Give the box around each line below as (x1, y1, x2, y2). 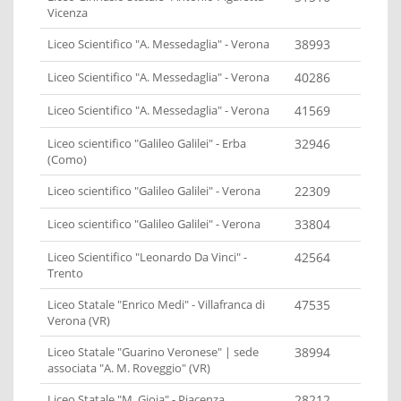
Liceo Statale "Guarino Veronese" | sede (47, 344, 259, 361)
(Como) (47, 151, 87, 168)
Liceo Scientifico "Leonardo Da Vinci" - (47, 249, 247, 266)
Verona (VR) (47, 312, 110, 329)
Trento (47, 265, 83, 282)
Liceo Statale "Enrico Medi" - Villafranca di (47, 296, 265, 313)
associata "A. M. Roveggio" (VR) (47, 360, 210, 377)
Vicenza (47, 4, 88, 21)
